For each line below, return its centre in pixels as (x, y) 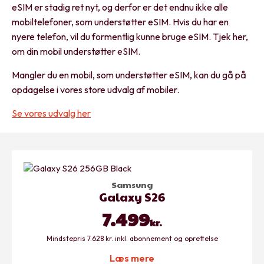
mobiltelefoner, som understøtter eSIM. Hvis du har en (120, 22)
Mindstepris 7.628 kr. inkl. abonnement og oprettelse (132, 238)
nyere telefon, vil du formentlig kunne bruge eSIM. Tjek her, (130, 36)
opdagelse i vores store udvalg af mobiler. (95, 89)
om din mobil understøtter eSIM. (76, 51)
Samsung (132, 184)
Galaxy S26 (132, 197)
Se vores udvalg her (51, 113)
